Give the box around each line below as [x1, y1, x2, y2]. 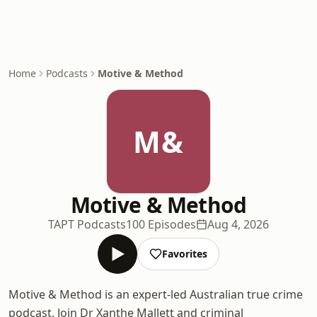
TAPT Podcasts [48, 217, 126, 232]
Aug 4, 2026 [207, 217, 269, 232]
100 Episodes [126, 217, 196, 232]
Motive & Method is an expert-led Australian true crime [8, 287, 303, 302]
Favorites [162, 247, 207, 260]
